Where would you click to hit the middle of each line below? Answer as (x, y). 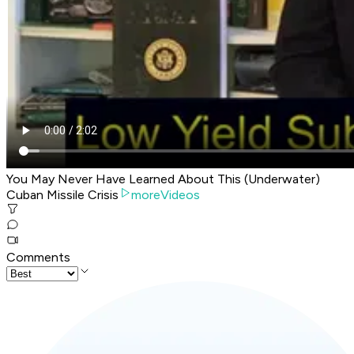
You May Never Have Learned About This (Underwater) (163, 179)
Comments (38, 258)
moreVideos (166, 195)
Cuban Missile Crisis (62, 195)
